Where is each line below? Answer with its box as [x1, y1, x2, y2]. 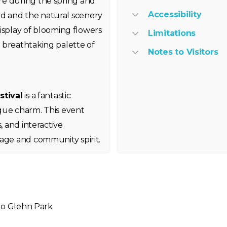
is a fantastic [22, 91, 71, 100]
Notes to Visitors [148, 47, 218, 57]
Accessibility [148, 10, 202, 19]
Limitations [148, 28, 196, 38]
